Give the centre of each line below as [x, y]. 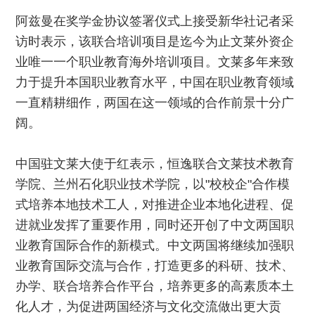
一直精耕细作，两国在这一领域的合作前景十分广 [155, 103]
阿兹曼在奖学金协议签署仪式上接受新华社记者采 [155, 21]
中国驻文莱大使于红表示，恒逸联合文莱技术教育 [155, 164]
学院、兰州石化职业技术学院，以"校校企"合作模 [153, 184]
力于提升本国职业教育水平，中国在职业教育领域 [155, 82]
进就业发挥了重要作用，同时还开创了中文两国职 [155, 225]
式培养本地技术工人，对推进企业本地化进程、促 [155, 205]
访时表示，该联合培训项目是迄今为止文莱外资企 [155, 41]
